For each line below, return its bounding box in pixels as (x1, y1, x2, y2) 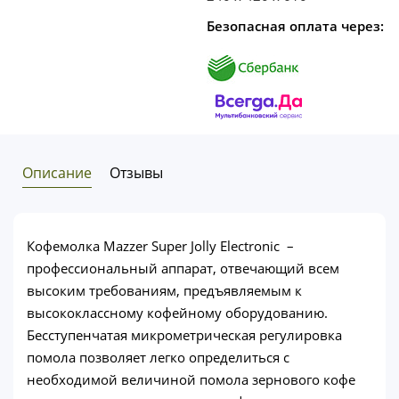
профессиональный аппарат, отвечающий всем (27, 258, 339, 277)
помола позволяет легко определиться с (27, 347, 289, 366)
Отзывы (110, 162, 163, 183)
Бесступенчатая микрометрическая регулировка (27, 325, 342, 344)
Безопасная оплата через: (207, 16, 384, 35)
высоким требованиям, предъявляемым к (27, 281, 302, 299)
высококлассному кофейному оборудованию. (27, 303, 328, 322)
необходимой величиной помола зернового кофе (27, 370, 355, 388)
